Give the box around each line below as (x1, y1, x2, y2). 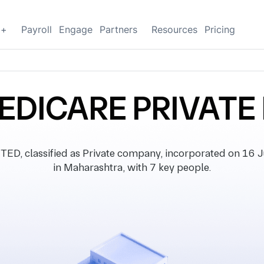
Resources (151, 24, 197, 35)
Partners (100, 24, 137, 35)
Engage (59, 24, 93, 35)
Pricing (204, 24, 235, 35)
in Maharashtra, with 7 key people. (53, 161, 211, 173)
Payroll (21, 24, 52, 35)
